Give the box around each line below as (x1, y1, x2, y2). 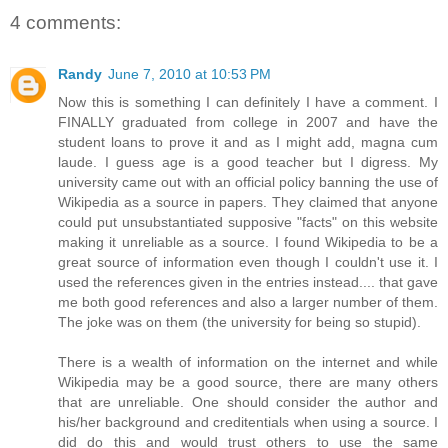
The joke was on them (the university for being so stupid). (58, 314, 421, 331)
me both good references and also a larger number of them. (58, 294, 438, 311)
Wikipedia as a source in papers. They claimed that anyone (58, 194, 438, 211)
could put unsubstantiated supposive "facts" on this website (58, 214, 438, 231)
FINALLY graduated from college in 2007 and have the (58, 114, 438, 131)
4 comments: (10, 11, 121, 33)
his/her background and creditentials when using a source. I (58, 414, 438, 431)
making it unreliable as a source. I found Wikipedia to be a (58, 234, 438, 251)
